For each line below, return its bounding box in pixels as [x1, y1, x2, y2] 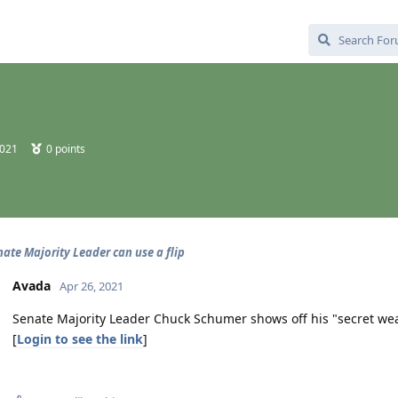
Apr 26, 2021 [60, 278, 123, 294]
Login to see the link [17, 330, 143, 347]
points [52, 141, 85, 156]
